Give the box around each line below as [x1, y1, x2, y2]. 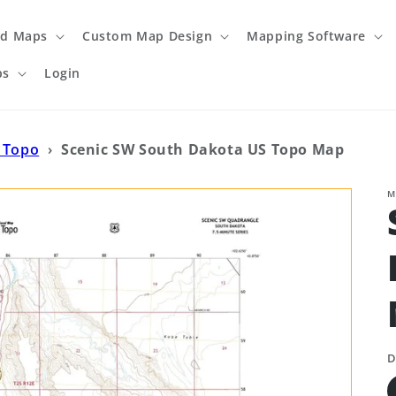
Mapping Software [247, 27, 366, 44]
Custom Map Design [81, 27, 213, 44]
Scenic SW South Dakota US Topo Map [61, 140, 345, 159]
